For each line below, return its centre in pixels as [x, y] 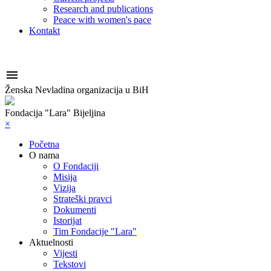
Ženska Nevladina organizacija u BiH [77, 90]
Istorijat [67, 220]
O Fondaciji [76, 166]
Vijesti [65, 253]
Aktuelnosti [51, 242]
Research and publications [103, 9]
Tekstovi [70, 264]
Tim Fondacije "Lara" [95, 231]
